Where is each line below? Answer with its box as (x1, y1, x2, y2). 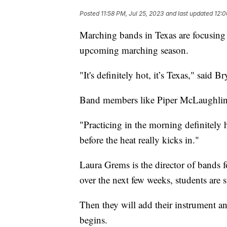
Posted (80, 9, 101, 17)
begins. (80, 213, 107, 226)
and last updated (166, 9, 213, 17)
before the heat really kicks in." (80, 133, 199, 146)
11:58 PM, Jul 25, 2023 (101, 9, 164, 17)
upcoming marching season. (80, 43, 188, 56)
